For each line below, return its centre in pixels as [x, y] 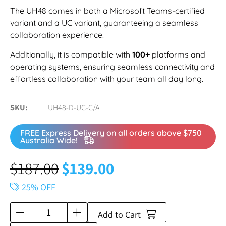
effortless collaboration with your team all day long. [107, 78]
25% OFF [39, 187]
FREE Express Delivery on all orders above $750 [111, 133]
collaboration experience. [57, 35]
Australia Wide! [52, 140]
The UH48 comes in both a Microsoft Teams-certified [107, 11]
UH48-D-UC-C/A [74, 108]
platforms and [178, 54]
